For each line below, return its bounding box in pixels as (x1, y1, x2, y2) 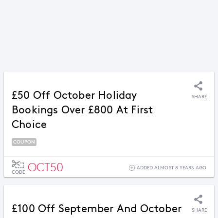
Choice (12, 118, 47, 131)
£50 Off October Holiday (12, 89, 137, 102)
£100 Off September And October (12, 202, 182, 215)
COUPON (13, 139, 35, 145)
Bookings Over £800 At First (12, 104, 153, 116)
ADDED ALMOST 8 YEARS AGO (136, 165, 206, 171)
